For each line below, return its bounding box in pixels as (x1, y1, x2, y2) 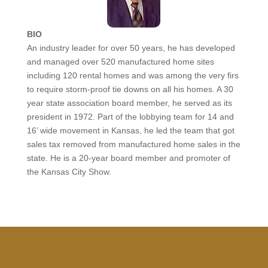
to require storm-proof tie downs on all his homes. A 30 (26, 84, 233, 95)
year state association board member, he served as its (26, 98, 232, 108)
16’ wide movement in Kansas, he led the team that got (26, 126, 234, 136)
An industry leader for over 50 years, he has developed (26, 43, 235, 53)
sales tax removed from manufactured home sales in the (26, 139, 240, 150)
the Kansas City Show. (26, 167, 111, 177)
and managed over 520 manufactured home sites (26, 57, 214, 67)
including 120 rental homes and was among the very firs (26, 71, 239, 81)
